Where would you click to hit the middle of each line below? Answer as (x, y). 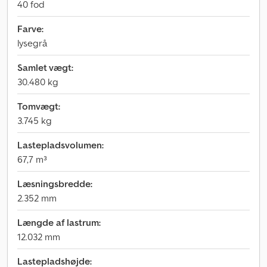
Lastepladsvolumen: (60, 145)
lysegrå (32, 43)
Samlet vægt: (45, 67)
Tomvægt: (39, 106)
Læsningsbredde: (55, 184)
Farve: (30, 29)
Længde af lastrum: (59, 222)
